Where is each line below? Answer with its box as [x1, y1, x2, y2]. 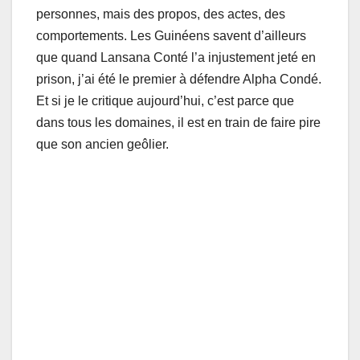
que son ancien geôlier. [36, 137, 169, 151]
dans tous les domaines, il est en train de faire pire [36, 115, 321, 129]
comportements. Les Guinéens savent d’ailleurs [36, 28, 306, 43]
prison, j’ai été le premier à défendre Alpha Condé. [36, 72, 321, 86]
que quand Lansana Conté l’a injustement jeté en [36, 50, 316, 64]
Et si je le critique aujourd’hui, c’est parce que [36, 93, 294, 108]
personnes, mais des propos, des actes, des [36, 6, 285, 21]
